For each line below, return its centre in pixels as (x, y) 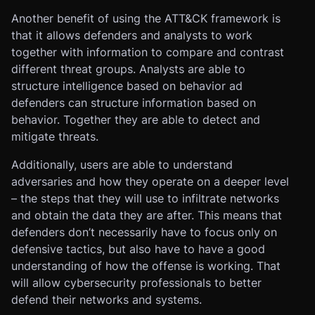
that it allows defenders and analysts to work (132, 35)
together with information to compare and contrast (148, 52)
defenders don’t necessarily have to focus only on (144, 232)
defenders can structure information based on (134, 103)
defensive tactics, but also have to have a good (138, 249)
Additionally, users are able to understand (122, 165)
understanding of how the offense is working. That (146, 266)
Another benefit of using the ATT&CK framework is (146, 18)
